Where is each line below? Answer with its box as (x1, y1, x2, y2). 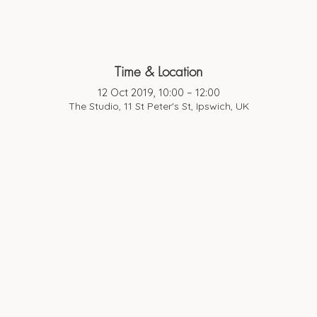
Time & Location (115, 62, 202, 81)
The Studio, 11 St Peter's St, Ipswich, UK (68, 100, 249, 113)
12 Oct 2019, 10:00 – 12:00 (97, 86, 220, 100)
